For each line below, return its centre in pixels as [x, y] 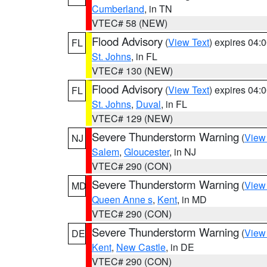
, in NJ [183, 152]
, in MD [192, 199]
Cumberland [118, 9]
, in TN [158, 9]
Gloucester [147, 152]
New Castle [141, 247]
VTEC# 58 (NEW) [130, 23]
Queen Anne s [122, 199]
